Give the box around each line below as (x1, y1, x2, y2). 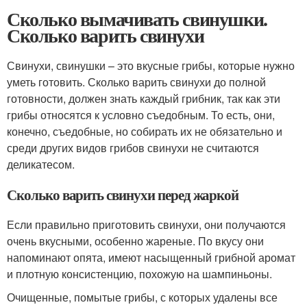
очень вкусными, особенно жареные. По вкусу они (7, 233, 264, 249)
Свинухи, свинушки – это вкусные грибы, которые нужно (7, 58, 295, 74)
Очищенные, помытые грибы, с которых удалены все (7, 289, 278, 306)
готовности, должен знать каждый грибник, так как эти (7, 90, 280, 107)
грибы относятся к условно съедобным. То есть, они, (7, 107, 275, 123)
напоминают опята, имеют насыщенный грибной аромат (7, 249, 295, 266)
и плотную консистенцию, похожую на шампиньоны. (7, 266, 272, 282)
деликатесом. (7, 156, 75, 173)
